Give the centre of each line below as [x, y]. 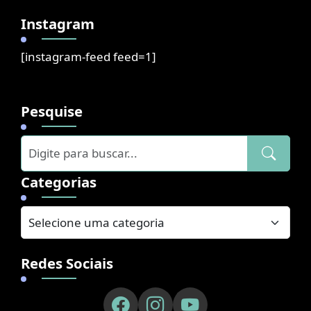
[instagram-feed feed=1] [88, 56]
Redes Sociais [67, 263]
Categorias [58, 182]
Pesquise [51, 111]
